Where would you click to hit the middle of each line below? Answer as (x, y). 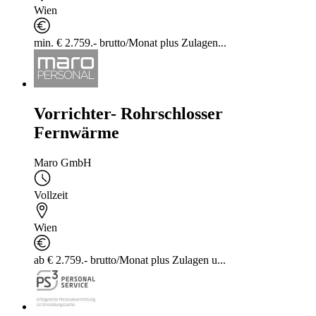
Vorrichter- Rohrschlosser (128, 113)
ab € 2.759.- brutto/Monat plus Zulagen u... (130, 260)
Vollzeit (51, 195)
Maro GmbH (63, 162)
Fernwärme (77, 132)
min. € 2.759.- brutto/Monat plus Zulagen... (130, 43)
